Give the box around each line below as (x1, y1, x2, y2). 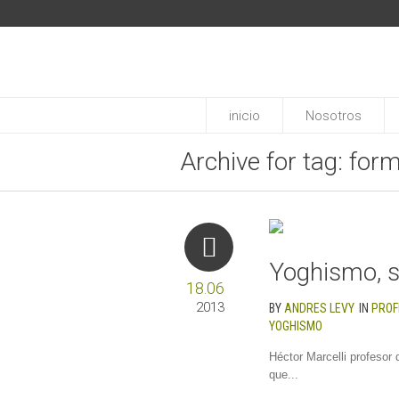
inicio (229, 108, 260, 124)
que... (269, 367, 298, 381)
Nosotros (305, 108, 362, 124)
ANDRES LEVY (284, 300, 354, 315)
